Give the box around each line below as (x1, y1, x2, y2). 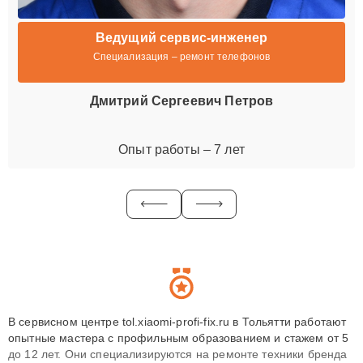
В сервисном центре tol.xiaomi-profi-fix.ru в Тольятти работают (8, 314, 347, 328)
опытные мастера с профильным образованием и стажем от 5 (8, 331, 349, 344)
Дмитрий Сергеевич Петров (89, 93, 274, 108)
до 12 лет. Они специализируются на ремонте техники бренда (8, 347, 348, 361)
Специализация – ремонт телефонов (92, 50, 271, 62)
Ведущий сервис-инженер (95, 30, 268, 45)
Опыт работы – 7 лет (118, 142, 245, 156)
